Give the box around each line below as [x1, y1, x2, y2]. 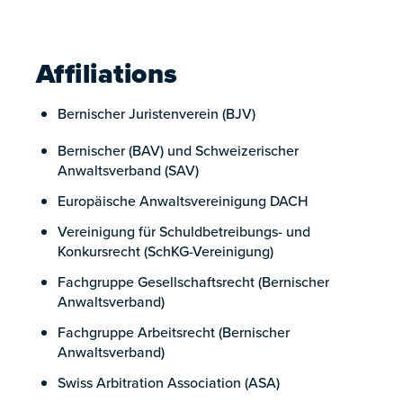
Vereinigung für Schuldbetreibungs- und [58, 220, 310, 242]
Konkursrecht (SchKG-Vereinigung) [58, 240, 273, 262]
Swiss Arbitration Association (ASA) [58, 372, 280, 393]
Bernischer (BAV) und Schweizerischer [58, 139, 299, 161]
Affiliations [36, 53, 178, 94]
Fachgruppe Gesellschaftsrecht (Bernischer [58, 271, 329, 292]
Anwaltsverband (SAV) [58, 159, 199, 181]
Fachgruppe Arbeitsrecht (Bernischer [58, 321, 290, 343]
